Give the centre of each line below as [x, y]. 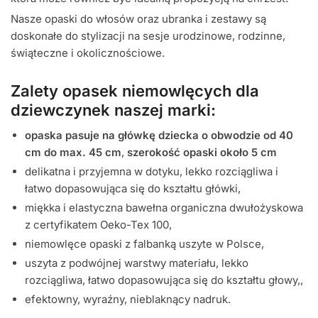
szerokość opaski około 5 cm [202, 153]
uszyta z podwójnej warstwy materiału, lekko [137, 263]
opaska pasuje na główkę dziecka [112, 136]
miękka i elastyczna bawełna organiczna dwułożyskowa [164, 208]
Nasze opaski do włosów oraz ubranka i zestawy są [138, 18]
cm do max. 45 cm [73, 153]
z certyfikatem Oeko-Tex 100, [98, 225]
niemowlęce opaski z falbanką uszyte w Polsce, [144, 244]
